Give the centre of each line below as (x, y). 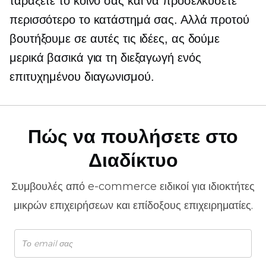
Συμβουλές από (50, 186)
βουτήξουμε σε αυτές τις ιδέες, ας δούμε (115, 39)
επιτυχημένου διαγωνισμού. (82, 77)
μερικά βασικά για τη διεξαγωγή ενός (105, 58)
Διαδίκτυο (133, 160)
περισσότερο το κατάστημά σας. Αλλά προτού (129, 20)
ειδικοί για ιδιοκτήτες (206, 186)
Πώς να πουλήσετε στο (133, 136)
